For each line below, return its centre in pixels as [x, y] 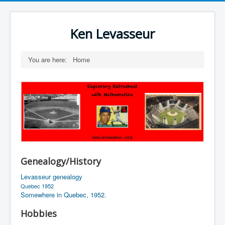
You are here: [49, 60]
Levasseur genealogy [51, 176]
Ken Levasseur [113, 34]
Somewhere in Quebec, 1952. [64, 194]
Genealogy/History [61, 161]
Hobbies [39, 213]
